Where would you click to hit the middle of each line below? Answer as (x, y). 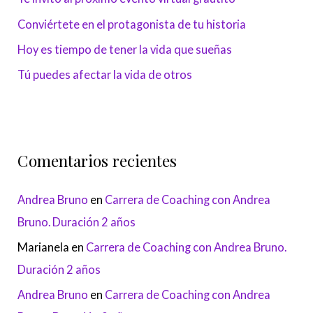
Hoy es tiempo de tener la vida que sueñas (125, 49)
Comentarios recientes (97, 160)
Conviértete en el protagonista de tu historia (132, 24)
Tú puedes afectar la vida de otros (105, 74)
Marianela (44, 247)
